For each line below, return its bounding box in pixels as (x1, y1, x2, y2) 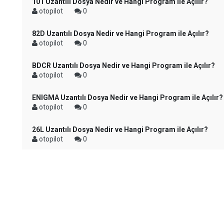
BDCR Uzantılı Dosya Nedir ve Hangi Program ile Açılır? (32, 61, 215, 69)
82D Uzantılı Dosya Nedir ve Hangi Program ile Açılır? (32, 29, 209, 37)
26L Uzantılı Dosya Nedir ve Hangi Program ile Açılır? (32, 125, 208, 133)
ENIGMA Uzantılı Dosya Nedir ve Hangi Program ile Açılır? (32, 93, 223, 101)
